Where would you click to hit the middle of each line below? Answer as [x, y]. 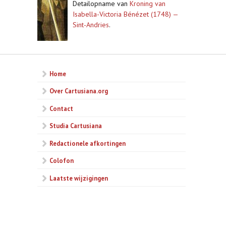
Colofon [62, 161]
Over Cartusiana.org [79, 91]
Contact [61, 108]
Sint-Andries [91, 25]
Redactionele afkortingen [88, 143]
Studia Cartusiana [76, 126]
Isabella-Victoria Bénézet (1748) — [125, 14]
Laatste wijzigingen [79, 178]
